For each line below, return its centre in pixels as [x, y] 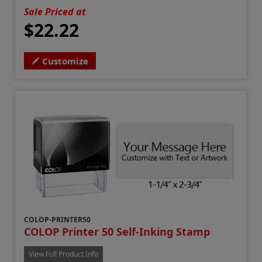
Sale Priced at [55, 11]
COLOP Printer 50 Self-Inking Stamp [117, 232]
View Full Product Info [64, 254]
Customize [65, 61]
